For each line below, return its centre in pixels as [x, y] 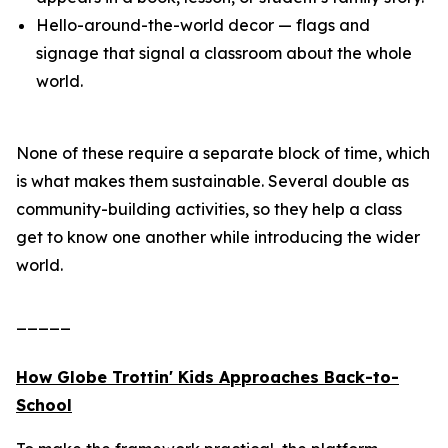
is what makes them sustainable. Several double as [212, 181]
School [44, 405]
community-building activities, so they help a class [209, 209]
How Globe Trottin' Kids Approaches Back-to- [207, 377]
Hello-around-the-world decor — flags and [203, 25]
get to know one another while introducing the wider [218, 237]
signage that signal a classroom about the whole [224, 53]
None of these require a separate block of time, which [223, 153]
